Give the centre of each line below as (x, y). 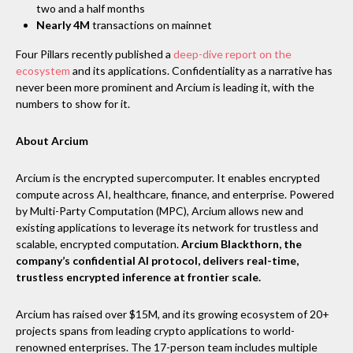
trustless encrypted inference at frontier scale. (138, 277)
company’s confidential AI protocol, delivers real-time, (157, 260)
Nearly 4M (63, 24)
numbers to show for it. (73, 103)
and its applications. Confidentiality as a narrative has (201, 70)
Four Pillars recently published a (93, 54)
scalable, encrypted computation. (98, 243)
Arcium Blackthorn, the (242, 243)
